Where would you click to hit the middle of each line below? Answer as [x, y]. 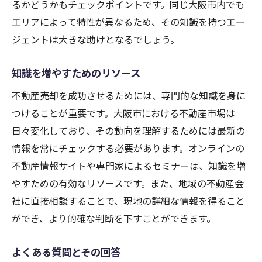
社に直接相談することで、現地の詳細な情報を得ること [128, 201]
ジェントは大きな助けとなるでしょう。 [96, 39]
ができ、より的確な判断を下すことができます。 [114, 218]
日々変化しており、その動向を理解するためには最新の [128, 131]
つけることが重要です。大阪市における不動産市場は [123, 113]
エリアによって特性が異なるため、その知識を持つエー [128, 22]
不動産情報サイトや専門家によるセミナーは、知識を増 [129, 166]
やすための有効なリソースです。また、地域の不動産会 [128, 183]
